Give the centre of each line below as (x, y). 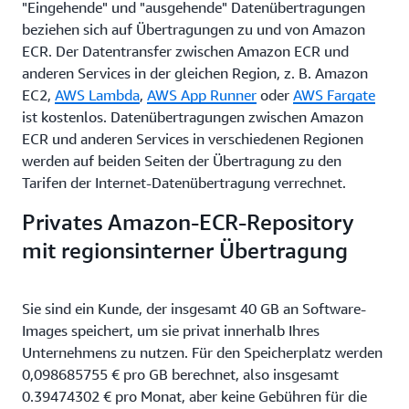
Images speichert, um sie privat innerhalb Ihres (171, 330)
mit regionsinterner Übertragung (185, 250)
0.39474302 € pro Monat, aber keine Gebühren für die (194, 396)
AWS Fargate (334, 94)
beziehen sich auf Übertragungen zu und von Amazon (194, 29)
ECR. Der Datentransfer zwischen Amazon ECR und (185, 51)
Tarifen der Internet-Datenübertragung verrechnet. (184, 182)
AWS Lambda (97, 94)
